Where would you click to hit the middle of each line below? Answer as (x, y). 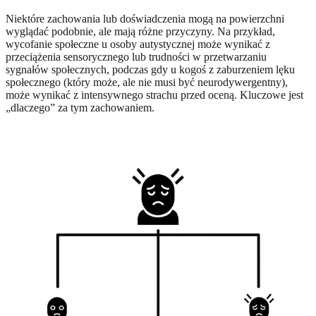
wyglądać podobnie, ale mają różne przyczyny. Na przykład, (140, 32)
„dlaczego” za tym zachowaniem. (80, 108)
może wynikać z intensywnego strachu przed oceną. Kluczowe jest (154, 95)
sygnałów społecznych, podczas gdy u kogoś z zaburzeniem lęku (150, 70)
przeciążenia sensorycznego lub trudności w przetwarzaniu (136, 57)
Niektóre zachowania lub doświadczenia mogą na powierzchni (145, 19)
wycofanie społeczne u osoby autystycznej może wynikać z (138, 44)
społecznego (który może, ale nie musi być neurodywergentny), (147, 83)
